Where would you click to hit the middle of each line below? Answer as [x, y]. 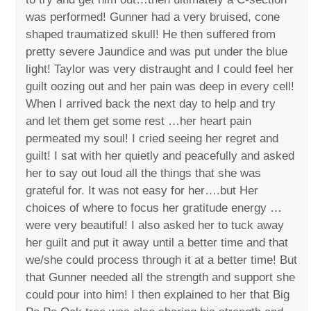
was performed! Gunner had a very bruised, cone [153, 17]
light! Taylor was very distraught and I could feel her [160, 69]
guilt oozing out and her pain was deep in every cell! [160, 87]
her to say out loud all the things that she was [144, 174]
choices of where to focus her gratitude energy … [154, 208]
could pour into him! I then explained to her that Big [158, 295]
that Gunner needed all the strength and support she [161, 278]
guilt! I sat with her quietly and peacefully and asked [160, 156]
